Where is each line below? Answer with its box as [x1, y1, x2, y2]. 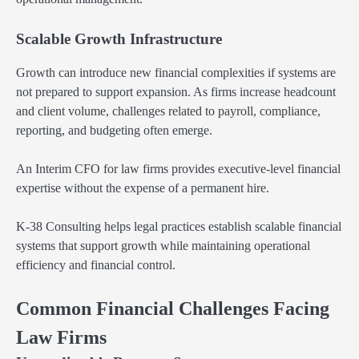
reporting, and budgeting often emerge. [16, 123, 212, 137]
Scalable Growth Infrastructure [16, 30, 222, 47]
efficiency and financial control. [16, 258, 175, 272]
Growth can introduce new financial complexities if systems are [16, 65, 336, 79]
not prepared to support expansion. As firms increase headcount [16, 84, 336, 99]
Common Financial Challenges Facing [16, 298, 329, 320]
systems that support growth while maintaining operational [16, 239, 310, 253]
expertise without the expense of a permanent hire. [16, 181, 269, 196]
